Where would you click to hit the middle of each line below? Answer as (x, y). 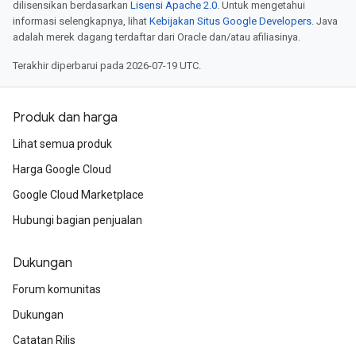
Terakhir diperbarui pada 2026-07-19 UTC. (107, 66)
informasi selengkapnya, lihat (81, 21)
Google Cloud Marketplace (78, 195)
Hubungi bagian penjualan (77, 220)
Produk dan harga (65, 118)
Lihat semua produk (62, 144)
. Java (325, 21)
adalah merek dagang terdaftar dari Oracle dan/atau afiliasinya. (157, 37)
